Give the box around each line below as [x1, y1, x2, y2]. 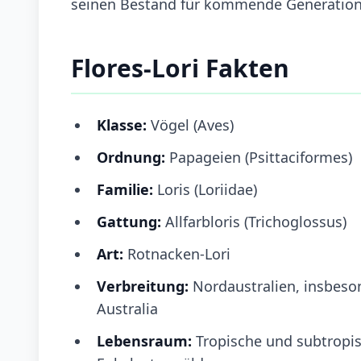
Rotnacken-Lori [127, 243, 230, 263]
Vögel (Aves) [151, 114, 234, 135]
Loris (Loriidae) [153, 179, 257, 199]
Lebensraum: [97, 330, 192, 351]
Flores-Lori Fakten [71, 51, 289, 85]
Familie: [97, 179, 153, 199]
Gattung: [97, 211, 165, 231]
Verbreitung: [97, 276, 189, 296]
